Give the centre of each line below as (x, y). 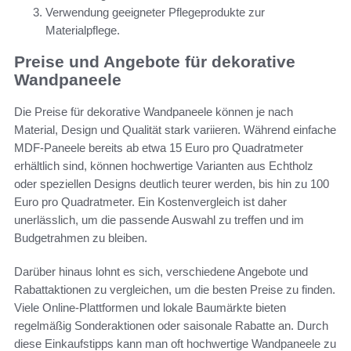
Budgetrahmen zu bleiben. (81, 237)
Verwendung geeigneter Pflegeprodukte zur (155, 12)
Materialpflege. (83, 30)
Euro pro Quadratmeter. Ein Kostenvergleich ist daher (150, 201)
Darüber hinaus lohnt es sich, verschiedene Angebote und (161, 271)
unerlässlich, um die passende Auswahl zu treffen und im (159, 219)
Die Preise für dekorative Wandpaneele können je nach (154, 111)
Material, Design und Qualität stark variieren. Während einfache (175, 129)
